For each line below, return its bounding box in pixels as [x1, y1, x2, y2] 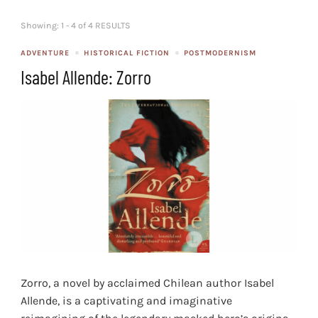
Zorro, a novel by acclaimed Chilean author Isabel [21, 276, 274, 290]
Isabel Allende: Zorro [21, 65, 151, 88]
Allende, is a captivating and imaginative [21, 294, 232, 308]
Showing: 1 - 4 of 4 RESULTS [21, 20, 131, 31]
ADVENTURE [21, 48, 70, 57]
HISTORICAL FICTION [84, 48, 170, 57]
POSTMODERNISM [184, 48, 256, 57]
